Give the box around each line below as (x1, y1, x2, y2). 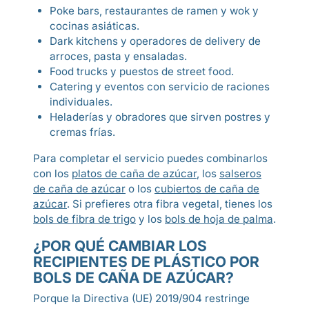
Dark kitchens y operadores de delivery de (50, 34, 261, 48)
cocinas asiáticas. (50, 19, 139, 32)
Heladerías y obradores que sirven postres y (50, 110, 270, 123)
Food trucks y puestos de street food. (50, 65, 234, 78)
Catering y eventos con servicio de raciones (50, 80, 270, 93)
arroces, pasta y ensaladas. (50, 50, 187, 63)
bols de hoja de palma (165, 212, 273, 226)
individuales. (50, 95, 112, 108)
